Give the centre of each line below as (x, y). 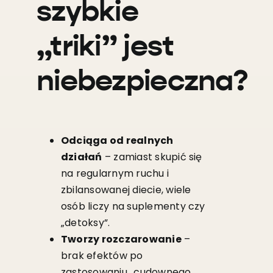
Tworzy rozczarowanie (121, 239)
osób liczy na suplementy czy (133, 207)
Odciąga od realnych (117, 141)
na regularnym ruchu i (115, 174)
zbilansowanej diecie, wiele (126, 190)
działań (81, 157)
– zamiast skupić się (152, 157)
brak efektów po (102, 256)
